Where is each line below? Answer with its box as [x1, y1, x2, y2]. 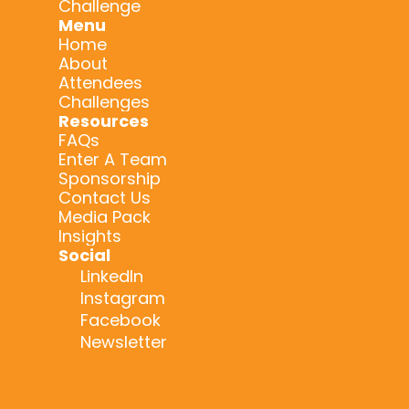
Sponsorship [58, 167, 161, 190]
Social [58, 244, 110, 267]
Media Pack [58, 205, 151, 228]
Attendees [58, 71, 142, 94]
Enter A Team [58, 148, 167, 171]
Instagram [80, 286, 165, 309]
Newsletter [80, 330, 167, 353]
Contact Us [58, 186, 151, 209]
